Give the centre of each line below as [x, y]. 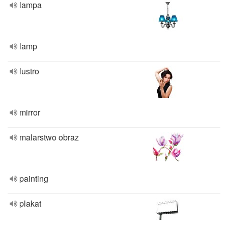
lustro [29, 71]
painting [34, 178]
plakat [30, 203]
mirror [30, 112]
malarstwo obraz [49, 137]
